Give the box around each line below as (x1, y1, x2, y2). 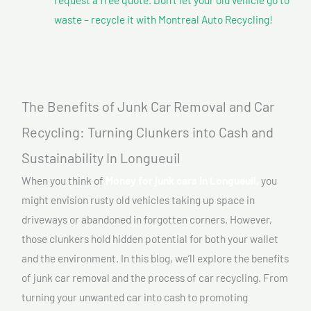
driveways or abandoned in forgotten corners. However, (22, 212, 272, 226)
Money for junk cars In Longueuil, (106, 174, 259, 187)
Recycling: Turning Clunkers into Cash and (22, 124, 274, 141)
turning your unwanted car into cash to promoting (22, 290, 248, 304)
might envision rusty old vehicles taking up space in (22, 193, 255, 207)
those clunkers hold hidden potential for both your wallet (22, 232, 278, 246)
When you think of (22, 174, 106, 187)
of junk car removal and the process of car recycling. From (22, 271, 288, 285)
